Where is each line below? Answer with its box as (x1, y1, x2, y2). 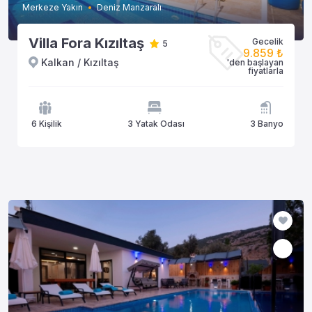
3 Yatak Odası (127, 118, 185, 129)
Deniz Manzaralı (97, 2, 162, 13)
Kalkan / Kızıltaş (41, 56, 119, 68)
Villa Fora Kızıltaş (29, 35, 144, 52)
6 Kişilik (31, 118, 62, 129)
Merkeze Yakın (22, 2, 83, 13)
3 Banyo (250, 118, 283, 129)
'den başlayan (226, 57, 283, 68)
